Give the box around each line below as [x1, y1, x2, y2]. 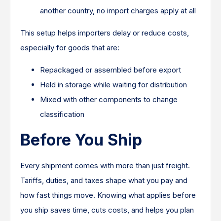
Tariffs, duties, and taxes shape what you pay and [20, 176, 187, 185]
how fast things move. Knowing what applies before [20, 190, 196, 200]
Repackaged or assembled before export [40, 65, 181, 75]
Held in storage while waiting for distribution [40, 80, 187, 90]
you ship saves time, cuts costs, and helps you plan [20, 205, 194, 215]
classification [40, 110, 84, 119]
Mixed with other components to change [40, 95, 178, 105]
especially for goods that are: [20, 43, 119, 53]
